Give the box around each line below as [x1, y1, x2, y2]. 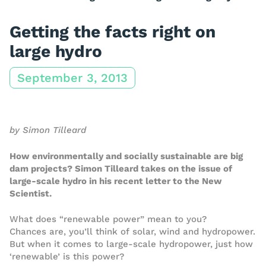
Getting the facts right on [9, 22, 216, 42]
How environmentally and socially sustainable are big [9, 150, 243, 161]
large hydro [9, 42, 102, 61]
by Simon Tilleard [9, 125, 86, 135]
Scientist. [9, 188, 52, 199]
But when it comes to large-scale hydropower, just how [9, 239, 253, 249]
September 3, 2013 [17, 71, 128, 85]
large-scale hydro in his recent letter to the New [9, 175, 222, 186]
